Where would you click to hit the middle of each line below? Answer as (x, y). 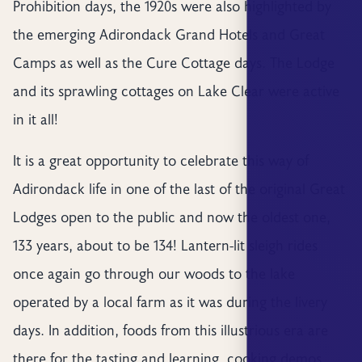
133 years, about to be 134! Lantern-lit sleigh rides (165, 245)
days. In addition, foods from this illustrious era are (170, 330)
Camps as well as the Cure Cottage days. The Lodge (173, 63)
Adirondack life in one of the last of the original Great (179, 189)
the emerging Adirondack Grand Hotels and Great (168, 34)
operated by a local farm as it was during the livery (170, 302)
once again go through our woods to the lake (154, 274)
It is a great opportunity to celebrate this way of (160, 160)
